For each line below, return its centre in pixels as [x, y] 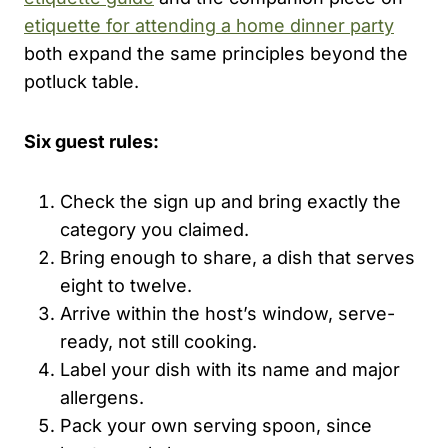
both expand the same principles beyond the [216, 53]
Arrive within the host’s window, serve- [227, 313]
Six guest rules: [91, 141]
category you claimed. [154, 229]
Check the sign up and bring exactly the [230, 201]
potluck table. [81, 81]
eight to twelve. [126, 285]
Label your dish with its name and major [230, 369]
